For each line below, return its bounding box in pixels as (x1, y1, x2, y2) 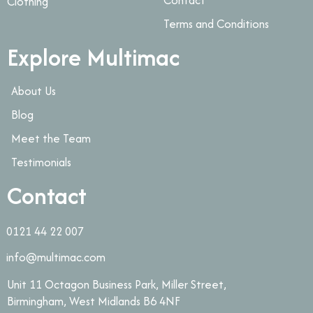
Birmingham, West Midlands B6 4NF (7, 292, 180, 310)
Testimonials (10, 153, 71, 170)
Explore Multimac (7, 40, 180, 74)
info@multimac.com (6, 249, 105, 266)
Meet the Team (10, 129, 91, 147)
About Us (10, 82, 56, 99)
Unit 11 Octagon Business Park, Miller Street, (7, 275, 226, 293)
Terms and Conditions (163, 15, 270, 32)
